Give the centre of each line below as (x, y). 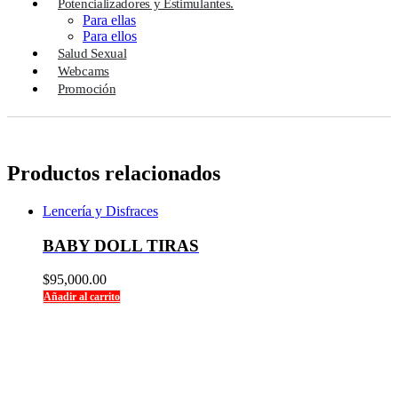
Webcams (84, 71)
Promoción (87, 89)
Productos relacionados (114, 173)
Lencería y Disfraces (100, 211)
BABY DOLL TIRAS (121, 245)
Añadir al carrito (82, 297)
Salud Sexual (92, 53)
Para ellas (109, 20)
